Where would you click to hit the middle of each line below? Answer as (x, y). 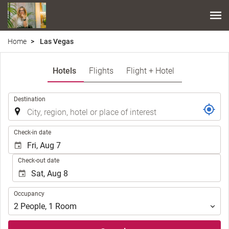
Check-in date (32, 132)
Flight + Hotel (150, 71)
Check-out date (39, 160)
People (33, 207)
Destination (30, 99)
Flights (101, 71)
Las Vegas (56, 41)
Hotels (64, 71)
